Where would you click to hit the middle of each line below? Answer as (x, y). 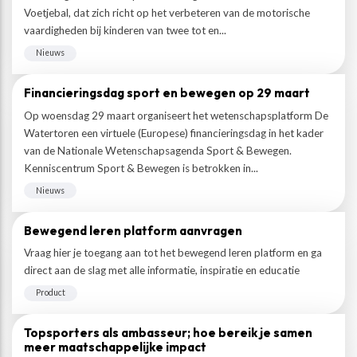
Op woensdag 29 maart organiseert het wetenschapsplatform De (176, 115)
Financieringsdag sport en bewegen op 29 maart (167, 93)
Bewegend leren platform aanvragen (133, 230)
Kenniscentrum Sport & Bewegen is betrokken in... (141, 168)
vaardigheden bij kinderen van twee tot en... (125, 30)
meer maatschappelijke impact (115, 347)
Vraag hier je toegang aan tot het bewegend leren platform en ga (173, 253)
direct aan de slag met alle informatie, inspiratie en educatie (162, 270)
